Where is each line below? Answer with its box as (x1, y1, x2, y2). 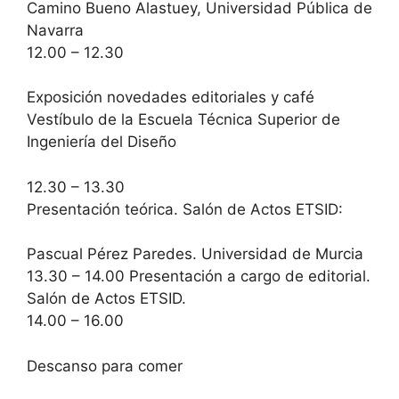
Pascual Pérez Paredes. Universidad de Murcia (27, 245, 363, 263)
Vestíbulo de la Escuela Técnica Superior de (27, 110, 340, 128)
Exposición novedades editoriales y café (27, 88, 314, 106)
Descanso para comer (27, 356, 183, 375)
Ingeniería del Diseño (27, 133, 176, 151)
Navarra (27, 20, 84, 39)
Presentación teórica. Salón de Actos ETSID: (27, 199, 343, 218)
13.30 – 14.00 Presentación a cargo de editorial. (27, 267, 370, 285)
